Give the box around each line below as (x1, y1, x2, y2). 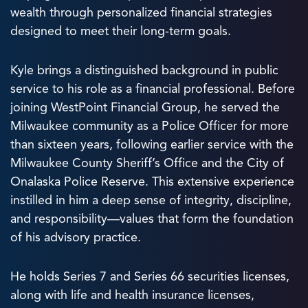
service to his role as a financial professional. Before (10, 81, 295, 96)
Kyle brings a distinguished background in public (10, 63, 278, 78)
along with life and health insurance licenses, (10, 287, 254, 302)
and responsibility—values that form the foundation (10, 211, 294, 226)
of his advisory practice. (10, 230, 141, 245)
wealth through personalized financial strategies (10, 5, 272, 20)
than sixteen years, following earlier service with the (10, 137, 294, 152)
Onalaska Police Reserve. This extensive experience (10, 174, 294, 189)
